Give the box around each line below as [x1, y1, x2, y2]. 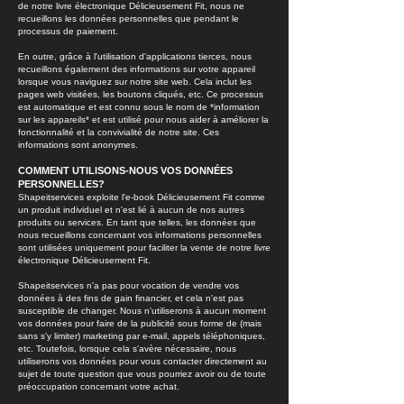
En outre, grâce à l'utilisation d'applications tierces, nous [18, 51, 252, 61]
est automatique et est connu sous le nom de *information [18, 102, 260, 112]
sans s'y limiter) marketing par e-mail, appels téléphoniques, [18, 331, 265, 341]
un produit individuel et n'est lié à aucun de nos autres [18, 205, 244, 215]
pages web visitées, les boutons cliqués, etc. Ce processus [18, 89, 263, 99]
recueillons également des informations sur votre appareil [18, 64, 255, 74]
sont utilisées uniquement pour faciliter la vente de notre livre [18, 243, 271, 252]
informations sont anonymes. [18, 140, 138, 150]
